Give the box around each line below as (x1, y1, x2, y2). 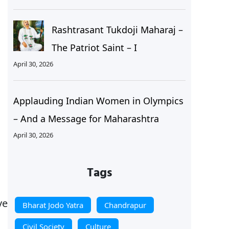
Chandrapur (104, 199, 146, 210)
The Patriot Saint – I (51, 41, 137, 54)
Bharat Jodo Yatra (22, 199, 83, 210)
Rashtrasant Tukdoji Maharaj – (51, 24, 183, 36)
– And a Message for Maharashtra (13, 112, 159, 125)
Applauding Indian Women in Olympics (13, 95, 184, 107)
